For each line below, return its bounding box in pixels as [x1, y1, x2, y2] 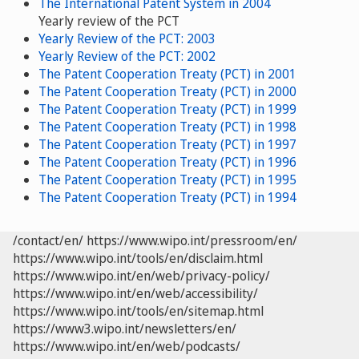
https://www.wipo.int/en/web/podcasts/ [13, 337, 240, 356]
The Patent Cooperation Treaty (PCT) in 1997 [38, 135, 296, 154]
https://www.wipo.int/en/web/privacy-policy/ [13, 267, 270, 285]
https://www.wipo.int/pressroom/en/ [87, 232, 297, 250]
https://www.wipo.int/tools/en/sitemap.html [13, 302, 264, 321]
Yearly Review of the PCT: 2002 [38, 47, 216, 66]
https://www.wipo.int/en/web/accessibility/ [13, 284, 258, 303]
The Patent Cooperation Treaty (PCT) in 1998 [38, 118, 296, 136]
